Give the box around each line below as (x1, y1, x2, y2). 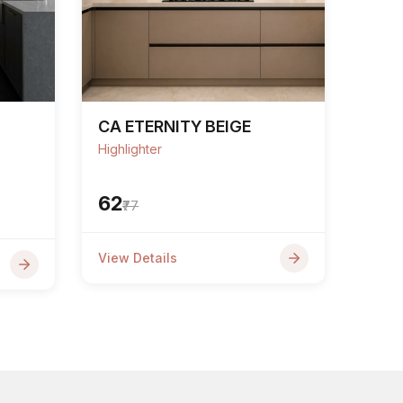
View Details (98, 250, 177, 265)
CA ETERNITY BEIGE (98, 117, 251, 136)
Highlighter (98, 141, 162, 157)
